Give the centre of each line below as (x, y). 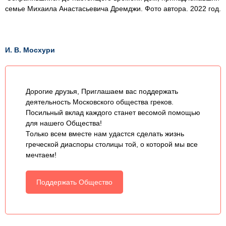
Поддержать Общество (74, 182)
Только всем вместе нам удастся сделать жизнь (105, 133)
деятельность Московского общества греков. (100, 102)
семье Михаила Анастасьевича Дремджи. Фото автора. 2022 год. (113, 8)
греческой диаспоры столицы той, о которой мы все (112, 144)
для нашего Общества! (64, 123)
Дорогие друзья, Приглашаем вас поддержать (102, 91)
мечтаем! (41, 155)
